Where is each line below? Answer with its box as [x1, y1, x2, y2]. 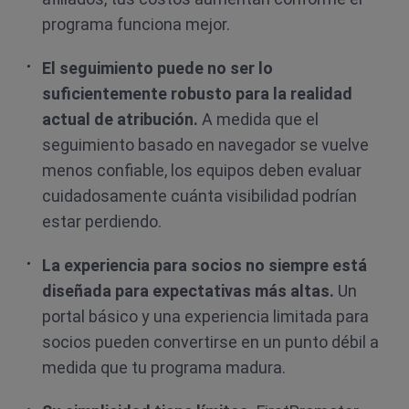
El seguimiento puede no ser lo [42, 58, 273, 78]
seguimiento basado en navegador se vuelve [42, 135, 369, 154]
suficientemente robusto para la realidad [42, 84, 352, 103]
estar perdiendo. [42, 212, 162, 231]
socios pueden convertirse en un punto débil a [42, 332, 379, 351]
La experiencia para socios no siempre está [42, 256, 367, 275]
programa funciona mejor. [42, 15, 230, 34]
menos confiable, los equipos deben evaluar [42, 161, 362, 180]
